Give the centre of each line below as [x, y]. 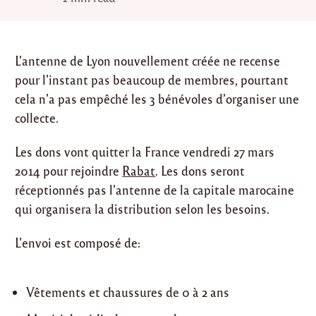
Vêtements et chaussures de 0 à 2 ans [128, 292]
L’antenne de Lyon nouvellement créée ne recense [148, 60]
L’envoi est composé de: [78, 243]
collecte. [37, 117]
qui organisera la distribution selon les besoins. [142, 208]
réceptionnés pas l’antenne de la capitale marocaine [155, 189]
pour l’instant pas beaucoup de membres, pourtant [152, 79]
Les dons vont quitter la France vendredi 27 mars [145, 151]
